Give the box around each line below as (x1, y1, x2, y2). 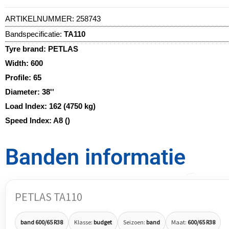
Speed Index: (5, 116, 53, 125)
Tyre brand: (5, 44, 48, 53)
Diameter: (5, 87, 42, 96)
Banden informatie (5, 144, 186, 170)
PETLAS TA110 (15, 190, 82, 204)
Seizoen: (123, 218, 146, 226)
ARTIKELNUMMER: (5, 14, 76, 23)
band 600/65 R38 (20, 218, 63, 226)
